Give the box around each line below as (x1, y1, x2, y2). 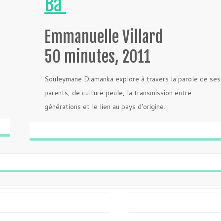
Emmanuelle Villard (44, 27, 163, 47)
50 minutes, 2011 (44, 47, 150, 67)
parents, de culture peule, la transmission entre (44, 88, 191, 98)
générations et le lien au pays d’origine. (44, 102, 165, 111)
